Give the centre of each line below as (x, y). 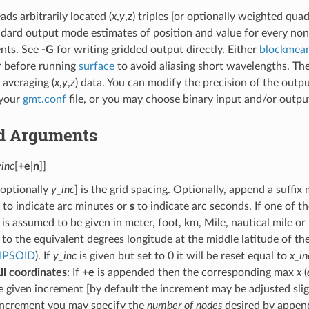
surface (96, 66)
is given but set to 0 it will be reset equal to (183, 256)
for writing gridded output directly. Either (156, 49)
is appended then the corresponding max (195, 272)
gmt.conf (44, 99)
